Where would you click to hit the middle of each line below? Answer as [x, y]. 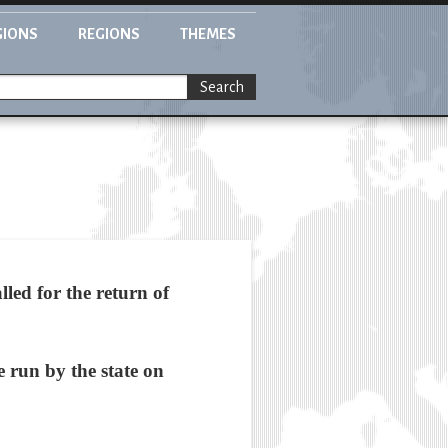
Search [222, 87]
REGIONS [109, 34]
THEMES [208, 34]
